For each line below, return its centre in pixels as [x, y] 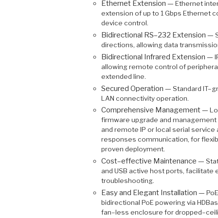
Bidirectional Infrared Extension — [158, 57]
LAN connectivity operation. [145, 98]
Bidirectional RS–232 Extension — [158, 35]
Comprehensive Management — [155, 110]
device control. [125, 23]
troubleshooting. [127, 181]
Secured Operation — [137, 88]
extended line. [123, 76]
